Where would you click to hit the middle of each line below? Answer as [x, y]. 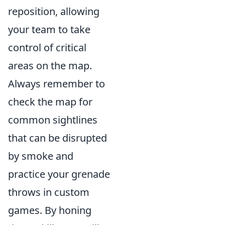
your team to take [49, 29]
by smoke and [41, 156]
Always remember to [57, 84]
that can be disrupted [58, 138]
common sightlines [53, 120]
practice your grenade [59, 174]
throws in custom [49, 192]
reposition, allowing [54, 11]
